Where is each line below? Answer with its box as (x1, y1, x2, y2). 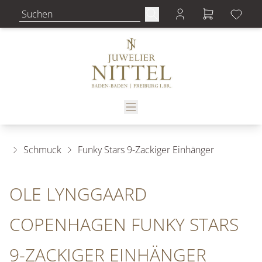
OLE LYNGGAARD (9, 182, 147, 206)
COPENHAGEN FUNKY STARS (9, 212, 239, 236)
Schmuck (23, 143, 61, 156)
